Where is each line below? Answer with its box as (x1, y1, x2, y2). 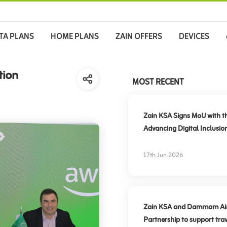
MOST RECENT (132, 75, 183, 90)
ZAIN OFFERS (116, 30, 163, 44)
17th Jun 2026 (143, 150, 183, 161)
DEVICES (179, 30, 210, 44)
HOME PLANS (51, 30, 99, 44)
